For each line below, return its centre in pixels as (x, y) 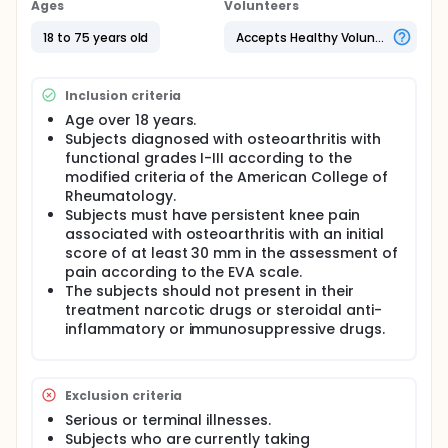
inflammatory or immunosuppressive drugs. (225, 329)
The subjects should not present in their (209, 291)
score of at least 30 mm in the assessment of (231, 253)
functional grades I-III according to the (208, 158)
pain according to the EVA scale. (184, 272)
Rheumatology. (120, 196)
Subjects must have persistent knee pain (212, 215)
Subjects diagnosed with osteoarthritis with (223, 139)
